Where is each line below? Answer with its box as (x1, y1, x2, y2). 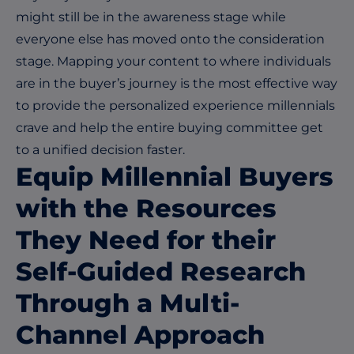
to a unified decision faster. (16, 141, 191, 157)
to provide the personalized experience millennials (16, 97, 335, 113)
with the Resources (16, 192, 277, 224)
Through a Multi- (16, 287, 239, 318)
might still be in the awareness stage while (16, 9, 286, 24)
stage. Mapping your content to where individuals (16, 53, 331, 69)
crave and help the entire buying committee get (16, 119, 323, 135)
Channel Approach (16, 318, 265, 350)
